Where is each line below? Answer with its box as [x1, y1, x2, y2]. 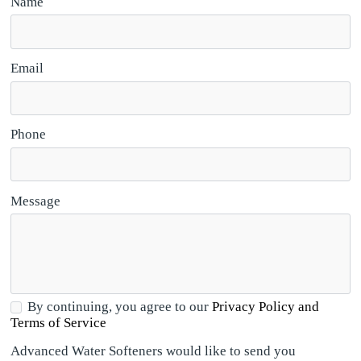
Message [10, 193, 60, 209]
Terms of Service [10, 315, 106, 331]
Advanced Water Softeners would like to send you [10, 342, 296, 359]
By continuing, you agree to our [27, 299, 212, 315]
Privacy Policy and [211, 299, 319, 315]
